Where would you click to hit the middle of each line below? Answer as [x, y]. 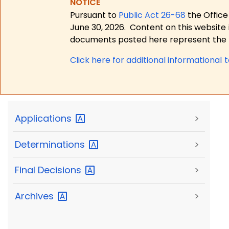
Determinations [51, 144]
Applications [44, 119]
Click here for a [101, 60]
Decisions [61, 170]
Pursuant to [95, 15]
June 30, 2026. [98, 27]
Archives [36, 196]
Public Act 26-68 [152, 15]
